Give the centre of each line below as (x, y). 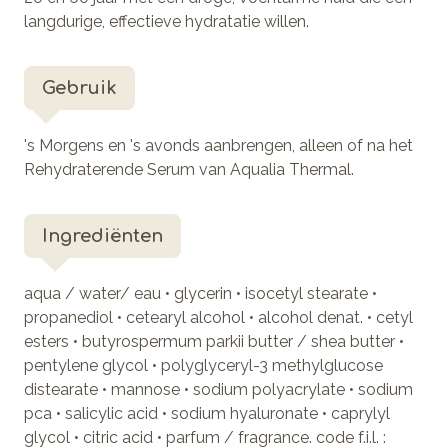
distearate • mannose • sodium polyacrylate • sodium (218, 389)
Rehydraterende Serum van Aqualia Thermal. (189, 169)
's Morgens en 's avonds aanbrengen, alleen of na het (218, 145)
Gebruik (79, 87)
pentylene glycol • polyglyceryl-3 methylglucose (203, 365)
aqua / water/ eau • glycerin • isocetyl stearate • (200, 293)
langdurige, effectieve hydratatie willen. (166, 21)
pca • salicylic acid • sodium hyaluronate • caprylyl (207, 413)
